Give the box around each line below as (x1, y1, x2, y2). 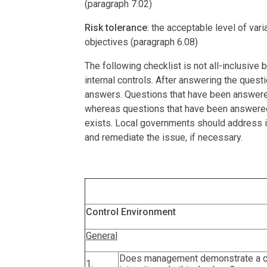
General (86, 229, 117, 241)
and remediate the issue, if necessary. (85, 131, 243, 143)
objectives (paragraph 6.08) (85, 36, 198, 48)
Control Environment (86, 206, 176, 218)
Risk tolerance (85, 21, 147, 33)
